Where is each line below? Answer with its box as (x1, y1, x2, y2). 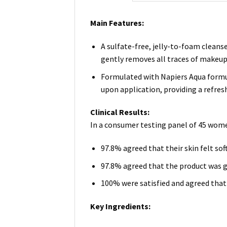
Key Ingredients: (90, 201, 150, 212)
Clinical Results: (90, 107, 149, 118)
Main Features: (90, 18, 144, 28)
